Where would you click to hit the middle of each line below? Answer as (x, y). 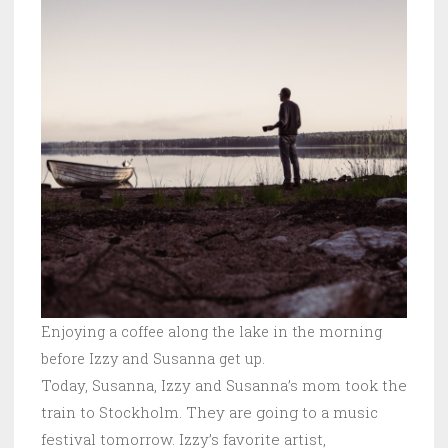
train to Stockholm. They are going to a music (209, 411)
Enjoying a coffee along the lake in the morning (211, 331)
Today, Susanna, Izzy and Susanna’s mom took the (224, 384)
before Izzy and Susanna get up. (153, 358)
